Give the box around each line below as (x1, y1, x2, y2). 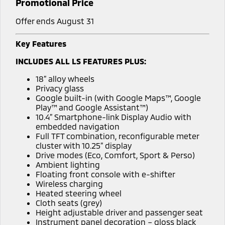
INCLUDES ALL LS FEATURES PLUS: (15, 56, 146, 66)
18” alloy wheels (35, 73, 94, 83)
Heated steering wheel (35, 188, 122, 198)
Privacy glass (35, 83, 84, 93)
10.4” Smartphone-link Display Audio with (35, 111, 191, 122)
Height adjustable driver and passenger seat (35, 207, 203, 217)
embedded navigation (35, 121, 120, 131)
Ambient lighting (35, 159, 100, 169)
